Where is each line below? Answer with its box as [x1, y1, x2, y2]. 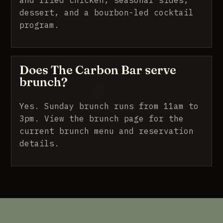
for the [144, 113, 184, 123]
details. [19, 138, 60, 148]
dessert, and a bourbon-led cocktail [19, 7, 194, 17]
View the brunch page [44, 113, 144, 123]
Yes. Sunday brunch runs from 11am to [19, 101, 199, 111]
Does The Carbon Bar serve [19, 62, 177, 77]
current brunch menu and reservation [19, 125, 194, 136]
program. [19, 19, 60, 30]
